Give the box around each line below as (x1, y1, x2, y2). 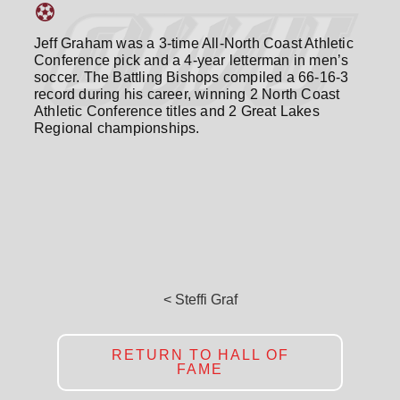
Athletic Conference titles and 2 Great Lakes (34, 104, 320, 119)
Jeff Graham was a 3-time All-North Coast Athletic (34, 36, 354, 51)
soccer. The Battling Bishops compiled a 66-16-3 (34, 70, 349, 85)
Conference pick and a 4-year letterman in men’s (34, 53, 349, 68)
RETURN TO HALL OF (111, 347, 289, 362)
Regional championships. (34, 121, 200, 136)
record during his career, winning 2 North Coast (34, 87, 340, 102)
